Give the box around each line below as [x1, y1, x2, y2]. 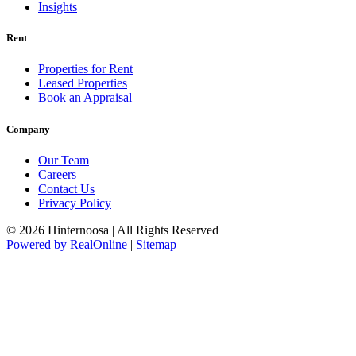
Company [6, 122, 50, 135]
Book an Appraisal [38, 91, 132, 105]
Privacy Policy [38, 195, 111, 210]
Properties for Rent [38, 62, 133, 76]
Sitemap [136, 237, 176, 251]
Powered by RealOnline [6, 237, 127, 251]
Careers [38, 167, 76, 181]
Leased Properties [38, 76, 127, 91]
